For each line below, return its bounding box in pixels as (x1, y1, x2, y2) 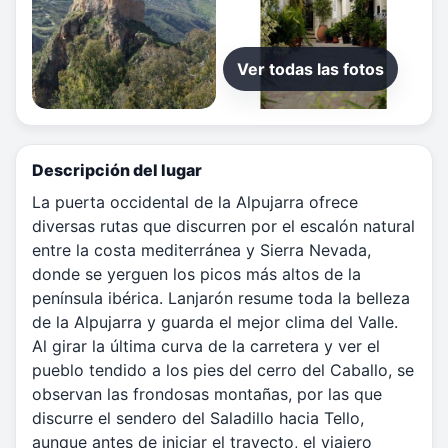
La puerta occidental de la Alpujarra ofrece (32, 192, 358, 213)
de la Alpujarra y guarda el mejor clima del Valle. (32, 312, 398, 333)
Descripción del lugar (32, 160, 202, 181)
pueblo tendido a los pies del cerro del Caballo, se (32, 360, 414, 381)
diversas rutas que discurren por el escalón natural (32, 216, 415, 237)
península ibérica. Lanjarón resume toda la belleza (32, 288, 410, 309)
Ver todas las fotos (237, 59, 384, 80)
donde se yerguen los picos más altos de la (32, 264, 361, 285)
